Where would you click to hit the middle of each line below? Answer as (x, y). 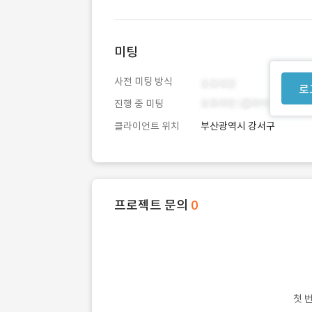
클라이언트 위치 (147, 126)
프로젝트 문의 (153, 205)
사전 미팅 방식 (143, 81)
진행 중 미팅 (139, 104)
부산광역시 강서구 (238, 126)
